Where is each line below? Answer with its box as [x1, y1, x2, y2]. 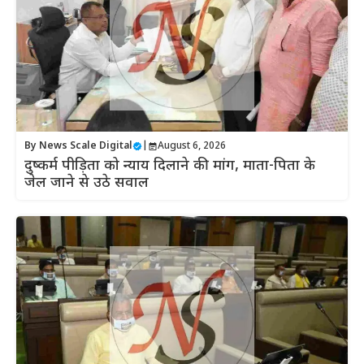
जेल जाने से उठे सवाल [24, 174, 149, 193]
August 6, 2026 [158, 140, 226, 154]
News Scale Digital [39, 140, 132, 154]
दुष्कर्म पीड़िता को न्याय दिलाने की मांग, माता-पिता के [24, 157, 315, 176]
